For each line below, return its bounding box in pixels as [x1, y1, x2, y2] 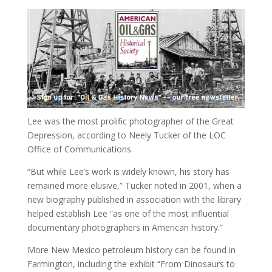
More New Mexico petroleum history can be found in [27, 243, 236, 256]
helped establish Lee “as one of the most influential [27, 207, 229, 219]
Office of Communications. [27, 143, 133, 155]
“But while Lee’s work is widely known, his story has [27, 165, 229, 177]
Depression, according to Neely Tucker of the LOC [27, 129, 226, 141]
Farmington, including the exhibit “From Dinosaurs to [27, 257, 235, 270]
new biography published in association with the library [27, 193, 241, 205]
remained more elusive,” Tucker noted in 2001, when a [27, 179, 242, 191]
